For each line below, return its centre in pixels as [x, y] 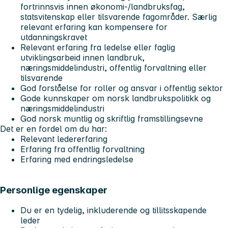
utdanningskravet [55, 37]
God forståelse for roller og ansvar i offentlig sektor [123, 88]
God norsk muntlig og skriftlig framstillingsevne [112, 118]
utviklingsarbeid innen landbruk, [82, 57]
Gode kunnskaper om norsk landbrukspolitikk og [116, 98]
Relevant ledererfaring [64, 139]
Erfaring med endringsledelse [77, 159]
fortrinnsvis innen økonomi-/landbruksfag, [103, 6]
